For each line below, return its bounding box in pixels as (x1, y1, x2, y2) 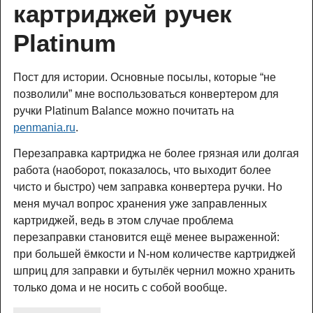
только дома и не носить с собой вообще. (13, 282, 227, 294)
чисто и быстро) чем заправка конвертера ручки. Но (13, 181, 282, 194)
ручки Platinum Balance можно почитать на (13, 105, 234, 117)
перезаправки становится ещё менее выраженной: (13, 231, 279, 244)
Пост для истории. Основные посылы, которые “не (13, 71, 276, 84)
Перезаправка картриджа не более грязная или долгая (13, 147, 299, 160)
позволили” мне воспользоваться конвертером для (13, 88, 279, 101)
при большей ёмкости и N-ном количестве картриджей (13, 248, 296, 261)
